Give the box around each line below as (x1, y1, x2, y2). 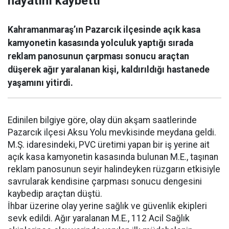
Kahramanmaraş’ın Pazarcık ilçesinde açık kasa (8, 25, 200, 35)
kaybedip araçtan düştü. (8, 189, 102, 199)
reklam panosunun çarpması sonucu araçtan (8, 51, 189, 62)
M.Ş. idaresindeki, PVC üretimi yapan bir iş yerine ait (8, 140, 210, 150)
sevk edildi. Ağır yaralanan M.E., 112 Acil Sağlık (8, 213, 190, 224)
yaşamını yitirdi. (8, 78, 73, 88)
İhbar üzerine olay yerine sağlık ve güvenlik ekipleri (8, 201, 207, 212)
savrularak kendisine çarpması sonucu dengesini (8, 176, 202, 187)
